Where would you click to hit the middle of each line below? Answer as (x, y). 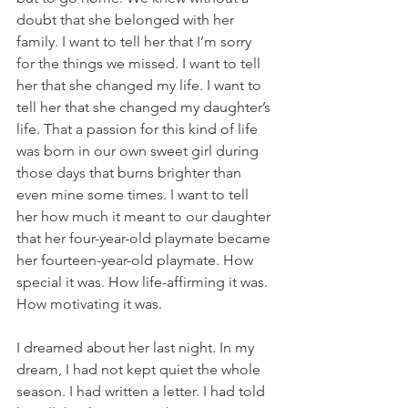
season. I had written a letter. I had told (143, 392)
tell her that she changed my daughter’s (145, 107)
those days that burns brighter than (131, 173)
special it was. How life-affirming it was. (144, 282)
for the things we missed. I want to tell (140, 64)
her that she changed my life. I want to (141, 86)
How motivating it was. (89, 304)
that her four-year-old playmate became (145, 239)
